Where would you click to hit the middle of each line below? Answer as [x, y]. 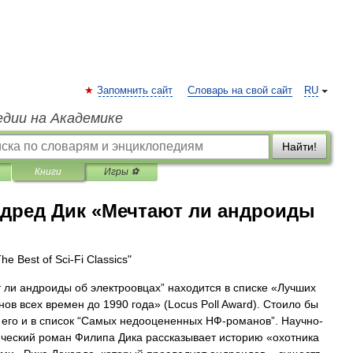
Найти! [299, 147]
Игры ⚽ [121, 172]
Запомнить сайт [135, 91]
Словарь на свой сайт [240, 91]
